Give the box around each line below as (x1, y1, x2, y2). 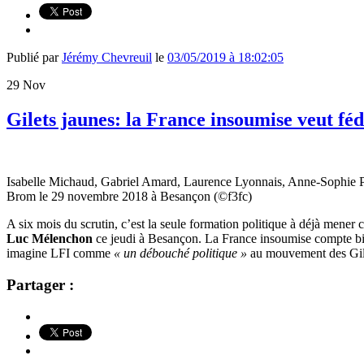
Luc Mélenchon (6, 232, 93, 246)
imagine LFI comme (6, 246, 114, 261)
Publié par (6, 50, 62, 65)
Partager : (6, 275, 74, 293)
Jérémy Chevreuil (62, 50, 152, 65)
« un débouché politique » (114, 246, 247, 261)
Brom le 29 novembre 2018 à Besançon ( (6, 189, 218, 204)
